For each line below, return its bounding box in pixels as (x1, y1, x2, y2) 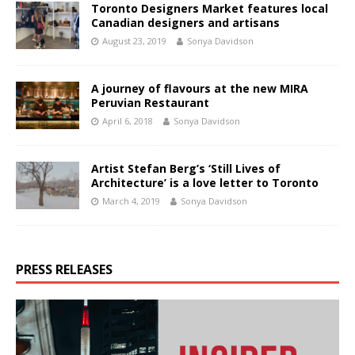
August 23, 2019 (102, 34, 166, 47)
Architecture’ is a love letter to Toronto (91, 174, 319, 190)
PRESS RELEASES (16, 260, 113, 278)
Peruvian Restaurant (91, 94, 209, 110)
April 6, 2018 (102, 114, 153, 127)
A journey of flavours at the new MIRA (91, 80, 308, 96)
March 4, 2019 (102, 194, 160, 207)
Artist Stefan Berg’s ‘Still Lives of (91, 160, 281, 176)
